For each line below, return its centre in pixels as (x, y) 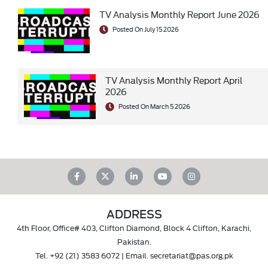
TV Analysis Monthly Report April (174, 80)
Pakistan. (134, 241)
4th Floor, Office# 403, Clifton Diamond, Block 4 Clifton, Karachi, (134, 228)
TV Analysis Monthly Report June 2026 (179, 14)
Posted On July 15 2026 (145, 29)
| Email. (135, 255)
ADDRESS (134, 214)
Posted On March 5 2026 (154, 106)
